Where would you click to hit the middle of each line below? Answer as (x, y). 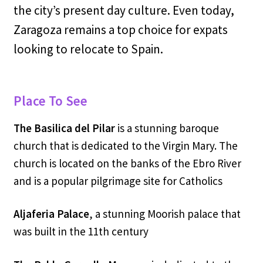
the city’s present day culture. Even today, (124, 11)
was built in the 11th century (81, 232)
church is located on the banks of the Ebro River (127, 163)
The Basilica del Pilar (65, 128)
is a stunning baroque (168, 128)
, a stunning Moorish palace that (165, 214)
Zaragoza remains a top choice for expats (120, 30)
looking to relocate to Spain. (88, 49)
